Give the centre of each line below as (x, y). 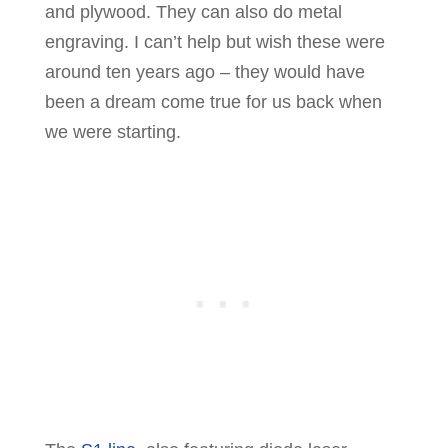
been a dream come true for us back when (213, 102)
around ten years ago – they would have (204, 72)
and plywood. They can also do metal (193, 12)
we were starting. (112, 132)
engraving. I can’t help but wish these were (214, 42)
